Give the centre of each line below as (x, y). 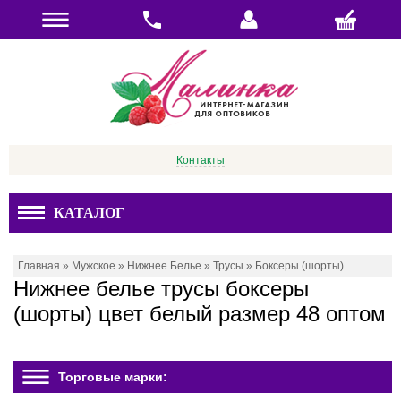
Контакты (200, 160)
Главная (39, 266)
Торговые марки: (113, 377)
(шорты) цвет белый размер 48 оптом (200, 314)
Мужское (94, 266)
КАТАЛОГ (89, 213)
